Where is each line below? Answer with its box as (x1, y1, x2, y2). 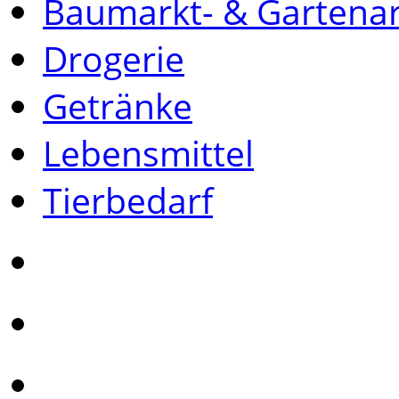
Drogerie (43, 34, 184, 82)
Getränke (43, 81, 192, 129)
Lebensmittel (43, 128, 254, 176)
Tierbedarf (43, 175, 213, 224)
